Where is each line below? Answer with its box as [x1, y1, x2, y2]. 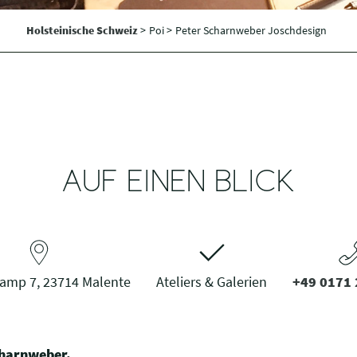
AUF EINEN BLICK [62, 170, 295, 198]
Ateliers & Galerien [156, 273, 267, 291]
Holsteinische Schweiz [26, 23, 141, 37]
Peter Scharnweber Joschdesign [175, 23, 328, 37]
